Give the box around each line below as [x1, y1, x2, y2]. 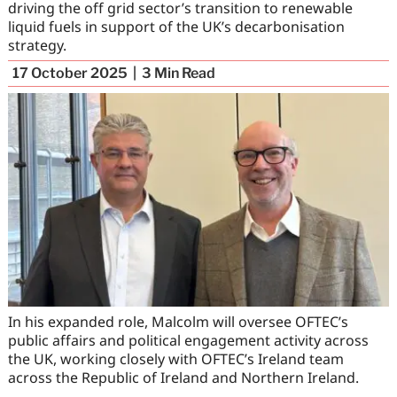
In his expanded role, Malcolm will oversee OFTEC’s [7, 312, 348, 332]
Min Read [153, 65, 215, 82]
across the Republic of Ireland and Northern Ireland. [7, 368, 359, 388]
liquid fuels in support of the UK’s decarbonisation [7, 16, 345, 36]
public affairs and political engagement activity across [7, 331, 369, 351]
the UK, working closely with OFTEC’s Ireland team [7, 349, 344, 370]
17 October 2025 [12, 65, 128, 82]
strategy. [7, 35, 66, 55]
